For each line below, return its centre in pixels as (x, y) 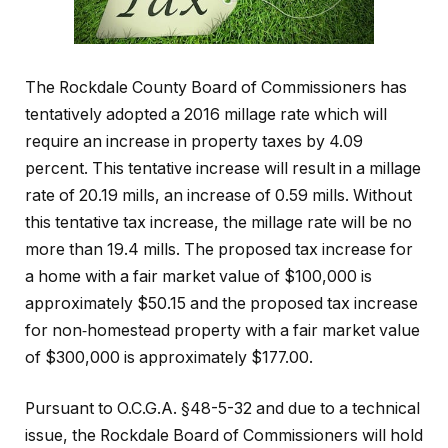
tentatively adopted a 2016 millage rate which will (206, 114)
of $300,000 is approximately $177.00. (169, 357)
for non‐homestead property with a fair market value (222, 330)
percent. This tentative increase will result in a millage (223, 168)
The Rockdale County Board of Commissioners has (216, 87)
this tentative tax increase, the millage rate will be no (218, 222)
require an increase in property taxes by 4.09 (194, 141)
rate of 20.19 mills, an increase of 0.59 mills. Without (218, 195)
